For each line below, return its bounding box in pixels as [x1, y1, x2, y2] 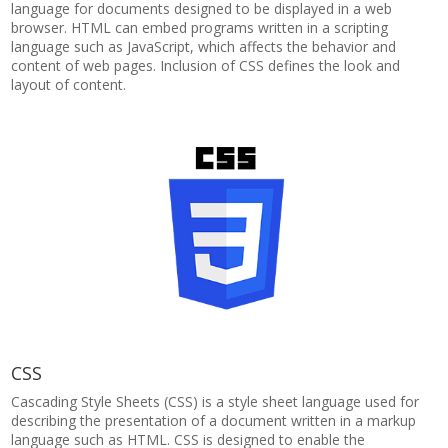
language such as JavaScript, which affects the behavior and [11, 37, 397, 56]
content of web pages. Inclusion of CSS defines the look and [11, 56, 401, 75]
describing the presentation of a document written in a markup [11, 411, 417, 430]
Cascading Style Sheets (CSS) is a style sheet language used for [11, 392, 420, 411]
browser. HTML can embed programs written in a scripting [11, 18, 389, 37]
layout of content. [11, 75, 127, 94]
